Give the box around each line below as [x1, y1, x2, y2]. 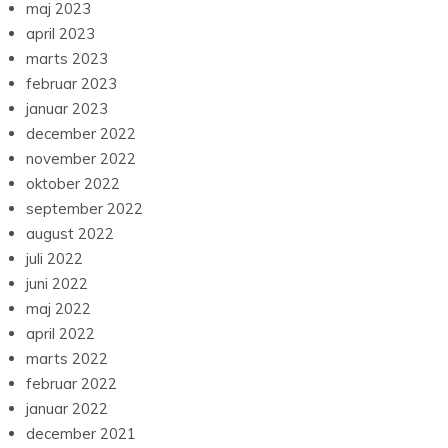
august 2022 [26, 224, 114, 244]
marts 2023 [26, 49, 108, 69]
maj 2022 [26, 299, 91, 319]
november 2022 [26, 149, 136, 169]
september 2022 [26, 199, 143, 219]
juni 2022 [26, 274, 88, 294]
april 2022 [26, 324, 95, 344]
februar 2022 [26, 374, 117, 394]
